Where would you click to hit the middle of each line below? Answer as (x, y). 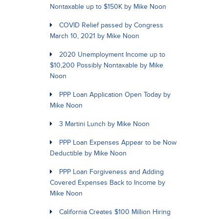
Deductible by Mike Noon (88, 153)
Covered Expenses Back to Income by (108, 183)
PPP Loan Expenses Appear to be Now (118, 142)
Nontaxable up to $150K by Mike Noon (108, 7)
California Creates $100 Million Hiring (115, 212)
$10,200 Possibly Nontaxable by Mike (107, 65)
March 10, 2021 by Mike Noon (95, 36)
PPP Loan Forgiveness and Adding (111, 172)
